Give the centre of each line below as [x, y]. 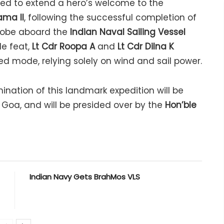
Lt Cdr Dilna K [146, 46]
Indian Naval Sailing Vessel [128, 32]
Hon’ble [181, 105]
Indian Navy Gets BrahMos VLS [85, 177]
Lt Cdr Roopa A [63, 46]
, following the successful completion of [110, 17]
